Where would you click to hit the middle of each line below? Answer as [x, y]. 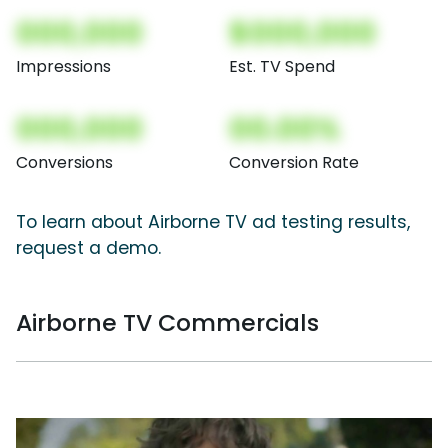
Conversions [64, 163]
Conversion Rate [294, 163]
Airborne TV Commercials [167, 323]
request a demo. [88, 248]
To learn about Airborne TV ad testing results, [213, 222]
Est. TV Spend [282, 67]
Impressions [63, 67]
